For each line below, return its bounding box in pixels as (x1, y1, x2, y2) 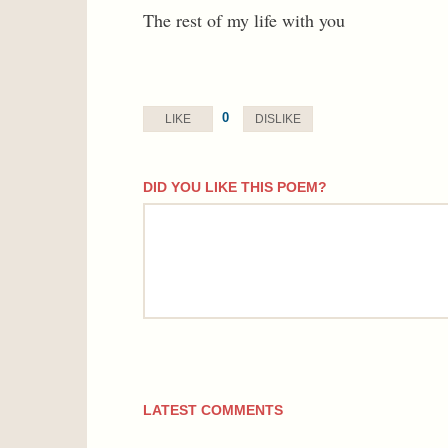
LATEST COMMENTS (143, 402, 283, 418)
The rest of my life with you (143, 8, 345, 32)
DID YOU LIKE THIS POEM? (143, 179, 327, 195)
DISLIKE (255, 112, 301, 126)
